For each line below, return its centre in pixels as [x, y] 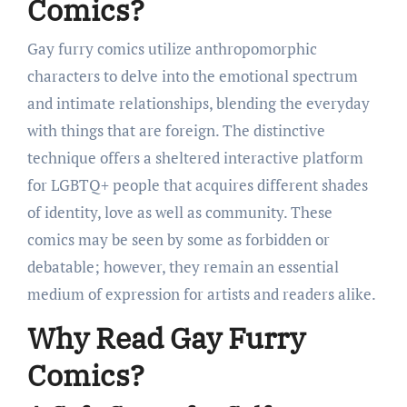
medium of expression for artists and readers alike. [201, 293]
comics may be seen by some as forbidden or [178, 239]
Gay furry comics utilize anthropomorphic [172, 48]
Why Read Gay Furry [166, 338]
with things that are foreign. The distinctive [176, 130]
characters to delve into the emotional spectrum [192, 75]
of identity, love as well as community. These [179, 212]
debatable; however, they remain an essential [183, 266]
